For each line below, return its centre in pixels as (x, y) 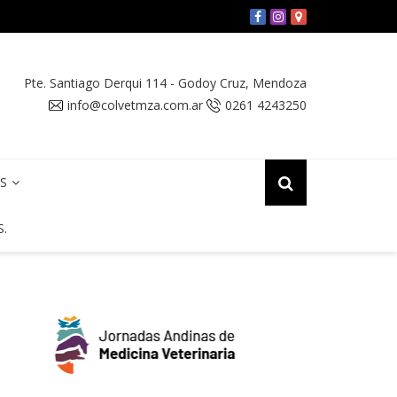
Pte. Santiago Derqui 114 (95, 82)
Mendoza (280, 82)
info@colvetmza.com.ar (135, 105)
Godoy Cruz (212, 82)
